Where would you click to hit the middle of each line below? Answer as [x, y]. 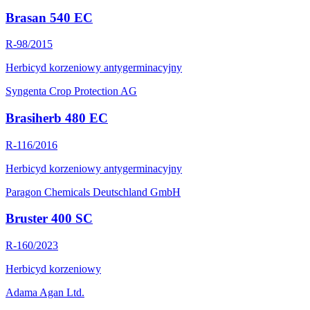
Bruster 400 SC [49, 219]
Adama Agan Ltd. [45, 293]
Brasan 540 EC [49, 17]
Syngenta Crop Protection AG [71, 91]
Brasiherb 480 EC [57, 118]
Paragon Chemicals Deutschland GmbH [93, 192]
